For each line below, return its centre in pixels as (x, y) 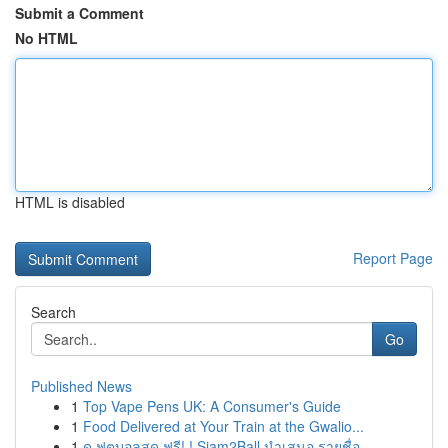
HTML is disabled (70, 202)
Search (53, 312)
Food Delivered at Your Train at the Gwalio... (223, 426)
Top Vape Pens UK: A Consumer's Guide (212, 406)
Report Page (393, 258)
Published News (81, 386)
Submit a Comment (79, 13)
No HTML (46, 38)
